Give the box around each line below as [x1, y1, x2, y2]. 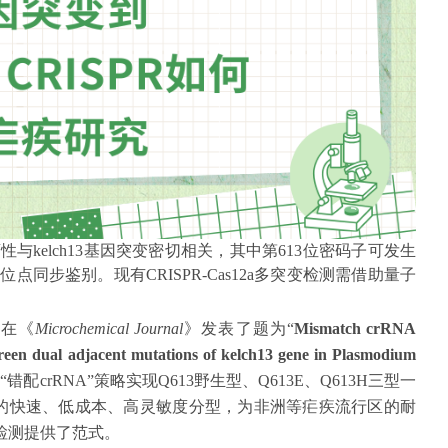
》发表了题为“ [183, 320, 294, 338]
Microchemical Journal [34, 320, 184, 338]
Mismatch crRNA [293, 320, 417, 338]
